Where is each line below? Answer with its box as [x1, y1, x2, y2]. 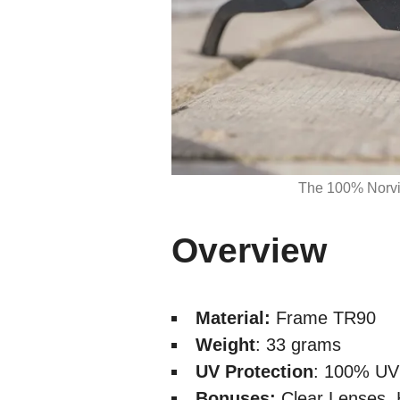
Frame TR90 [276, 307, 381, 328]
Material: [196, 307, 276, 328]
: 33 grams [255, 334, 341, 354]
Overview [171, 230, 327, 270]
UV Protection [196, 361, 313, 381]
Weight [196, 334, 255, 354]
